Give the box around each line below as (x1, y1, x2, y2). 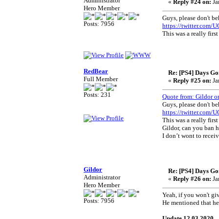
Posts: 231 (84, 91, 111, 98)
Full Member (84, 75, 118, 83)
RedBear (84, 67, 108, 75)
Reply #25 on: (173, 77, 211, 84)
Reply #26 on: (173, 175, 211, 182)
